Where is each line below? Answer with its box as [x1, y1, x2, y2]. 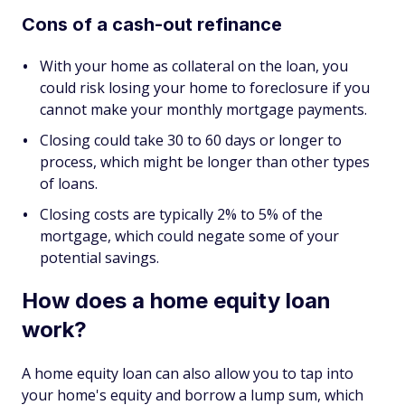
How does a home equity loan [22, 287, 331, 314]
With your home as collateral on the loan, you [40, 56, 348, 76]
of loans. [40, 174, 98, 193]
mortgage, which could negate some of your [40, 226, 339, 246]
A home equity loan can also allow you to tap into [22, 363, 353, 383]
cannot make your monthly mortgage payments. [40, 99, 367, 119]
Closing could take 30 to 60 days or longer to [40, 130, 342, 150]
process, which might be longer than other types [40, 152, 370, 172]
